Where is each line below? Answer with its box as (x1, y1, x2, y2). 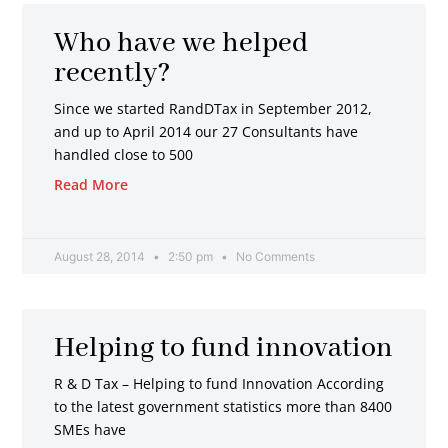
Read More (54, 174, 129, 194)
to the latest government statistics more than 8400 (54, 396, 393, 416)
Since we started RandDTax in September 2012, (54, 98, 373, 118)
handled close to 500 (54, 144, 194, 164)
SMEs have (54, 419, 127, 439)
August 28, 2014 (54, 248, 149, 264)
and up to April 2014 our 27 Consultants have (54, 121, 359, 141)
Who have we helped (54, 25, 309, 61)
